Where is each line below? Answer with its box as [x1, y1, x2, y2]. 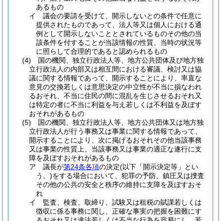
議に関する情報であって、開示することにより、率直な [29, 74, 202, 82]
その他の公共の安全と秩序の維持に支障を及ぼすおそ [36, 181, 202, 188]
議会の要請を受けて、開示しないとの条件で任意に [43, 12, 202, 20]
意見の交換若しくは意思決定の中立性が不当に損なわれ [29, 83, 202, 91]
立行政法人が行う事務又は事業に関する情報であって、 [29, 127, 202, 135]
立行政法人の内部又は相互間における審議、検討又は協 [29, 65, 202, 73]
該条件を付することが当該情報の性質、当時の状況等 [36, 38, 202, 46]
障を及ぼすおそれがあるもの [29, 154, 119, 162]
